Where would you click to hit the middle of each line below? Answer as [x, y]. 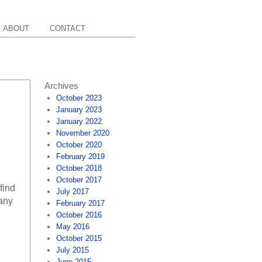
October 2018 [79, 168]
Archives [61, 86]
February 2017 [80, 203]
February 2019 [80, 156]
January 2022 [79, 121]
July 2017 [73, 192]
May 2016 [73, 227]
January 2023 [79, 110]
